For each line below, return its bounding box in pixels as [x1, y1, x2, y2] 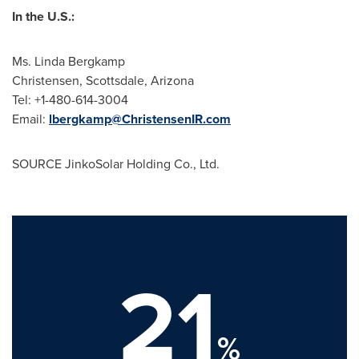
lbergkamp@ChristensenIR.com [49, 110, 231, 128]
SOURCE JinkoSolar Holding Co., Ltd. [12, 155, 220, 173]
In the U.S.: [12, 7, 75, 26]
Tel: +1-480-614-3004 [12, 91, 128, 109]
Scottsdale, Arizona [86, 71, 194, 90]
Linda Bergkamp [34, 52, 125, 71]
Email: [12, 110, 49, 128]
